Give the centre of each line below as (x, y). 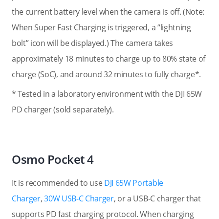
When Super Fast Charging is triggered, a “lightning (101, 27)
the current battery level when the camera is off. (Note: (108, 12)
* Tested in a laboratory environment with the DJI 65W (107, 94)
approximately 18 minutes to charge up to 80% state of (109, 59)
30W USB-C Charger (79, 198)
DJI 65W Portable (134, 183)
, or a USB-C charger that (157, 198)
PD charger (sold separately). (63, 109)
